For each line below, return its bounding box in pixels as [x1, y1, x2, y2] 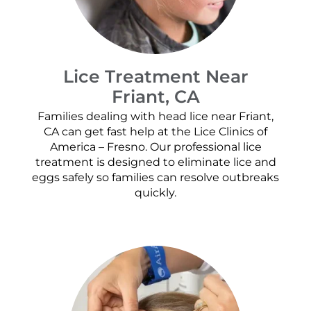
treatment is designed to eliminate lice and [35, 155, 276, 169]
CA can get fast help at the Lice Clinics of [44, 125, 267, 139]
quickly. [135, 186, 176, 200]
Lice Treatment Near [62, 65, 249, 87]
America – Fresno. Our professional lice [49, 140, 262, 154]
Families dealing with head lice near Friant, [37, 110, 274, 124]
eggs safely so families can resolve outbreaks [32, 171, 279, 185]
